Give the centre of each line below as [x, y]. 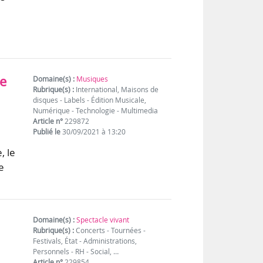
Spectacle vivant [103, 220]
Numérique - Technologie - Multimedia [96, 110]
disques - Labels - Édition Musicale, [90, 100]
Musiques [92, 79]
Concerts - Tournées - [110, 230]
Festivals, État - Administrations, [85, 241]
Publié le [47, 131]
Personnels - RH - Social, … [76, 251]
